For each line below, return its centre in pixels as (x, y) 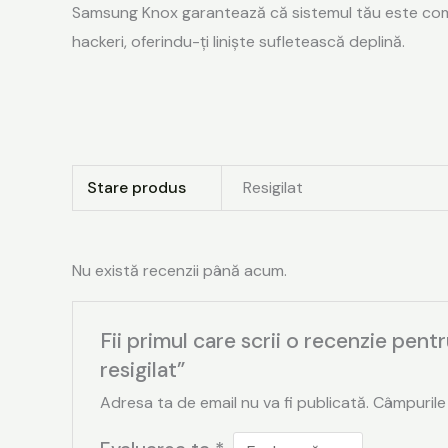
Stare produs (137, 187)
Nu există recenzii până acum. (179, 270)
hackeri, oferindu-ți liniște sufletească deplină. (238, 41)
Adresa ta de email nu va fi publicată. (234, 403)
